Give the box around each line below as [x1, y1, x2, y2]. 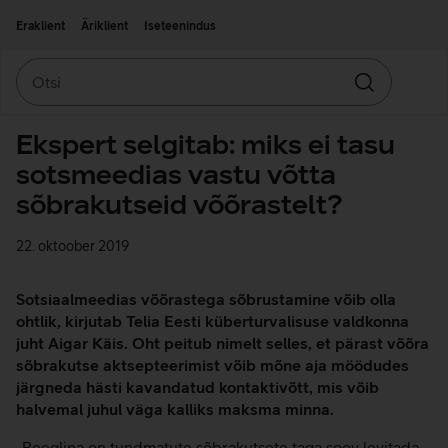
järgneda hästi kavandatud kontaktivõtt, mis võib [16, 378, 379, 396]
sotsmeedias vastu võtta [16, 159, 336, 190]
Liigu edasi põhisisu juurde [15, 6, 162, 20]
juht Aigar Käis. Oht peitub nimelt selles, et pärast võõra [16, 334, 429, 352]
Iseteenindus [144, 19, 216, 33]
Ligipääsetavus [162, 6, 243, 20]
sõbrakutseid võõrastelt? [16, 189, 343, 220]
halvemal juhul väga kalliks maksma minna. [16, 400, 334, 418]
